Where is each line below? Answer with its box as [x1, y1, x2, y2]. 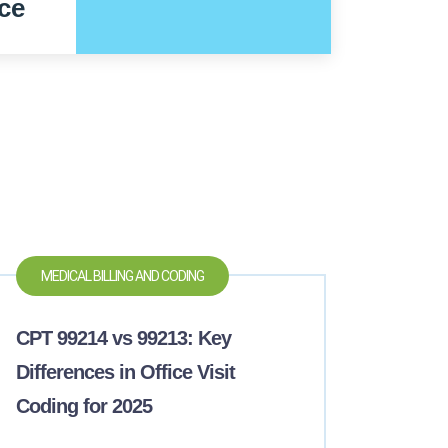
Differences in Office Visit [16, 361, 236, 383]
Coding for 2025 [16, 395, 153, 417]
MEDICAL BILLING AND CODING [41, 268, 205, 284]
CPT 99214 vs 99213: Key [16, 327, 232, 349]
